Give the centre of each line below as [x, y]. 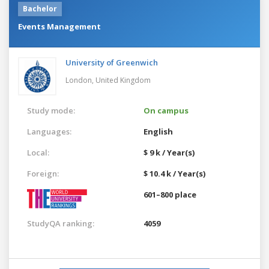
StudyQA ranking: [61, 223]
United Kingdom [123, 80]
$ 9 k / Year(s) [169, 152]
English [158, 131]
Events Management [59, 26]
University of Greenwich [112, 62]
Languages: [49, 131]
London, [80, 80]
